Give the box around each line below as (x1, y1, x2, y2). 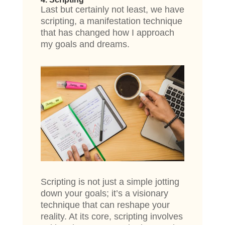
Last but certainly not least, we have (40, 5, 184, 15)
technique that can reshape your (40, 200, 170, 210)
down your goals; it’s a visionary (40, 188, 168, 199)
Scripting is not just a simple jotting (40, 177, 179, 187)
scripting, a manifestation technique (40, 16, 182, 27)
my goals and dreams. (40, 39, 132, 50)
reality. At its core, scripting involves (40, 211, 183, 222)
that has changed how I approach (40, 28, 174, 38)
